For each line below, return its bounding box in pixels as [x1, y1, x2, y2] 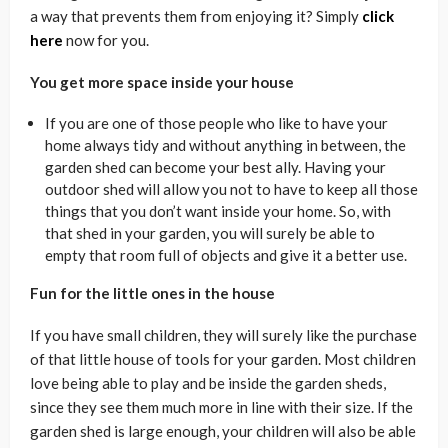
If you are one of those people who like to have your [45, 114, 388, 132]
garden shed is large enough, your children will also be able [30, 422, 416, 440]
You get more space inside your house [30, 73, 294, 91]
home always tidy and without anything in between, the [45, 136, 406, 154]
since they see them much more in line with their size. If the [30, 398, 413, 416]
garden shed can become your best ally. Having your [45, 158, 386, 176]
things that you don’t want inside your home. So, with [45, 202, 391, 220]
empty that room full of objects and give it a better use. [45, 246, 407, 264]
